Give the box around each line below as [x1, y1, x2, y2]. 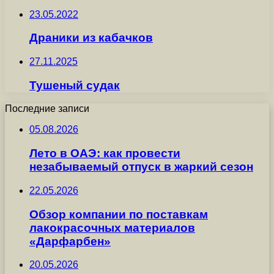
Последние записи [5, 103, 89, 114]
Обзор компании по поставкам [29, 207, 208, 221]
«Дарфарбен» [29, 234, 111, 248]
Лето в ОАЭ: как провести [29, 147, 180, 160]
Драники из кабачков [29, 31, 153, 45]
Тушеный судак [29, 78, 120, 92]
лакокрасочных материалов [29, 221, 195, 234]
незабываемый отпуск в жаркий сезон [29, 160, 253, 174]
